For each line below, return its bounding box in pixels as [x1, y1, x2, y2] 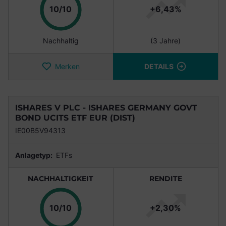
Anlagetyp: [15, 150, 54, 159]
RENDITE [149, 174, 182, 183]
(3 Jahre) [150, 36, 181, 45]
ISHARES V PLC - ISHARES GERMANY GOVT [15, 102, 197, 112]
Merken [54, 62, 80, 71]
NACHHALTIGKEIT [28, 174, 93, 183]
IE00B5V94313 [15, 126, 66, 135]
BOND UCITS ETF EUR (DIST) [15, 112, 135, 123]
